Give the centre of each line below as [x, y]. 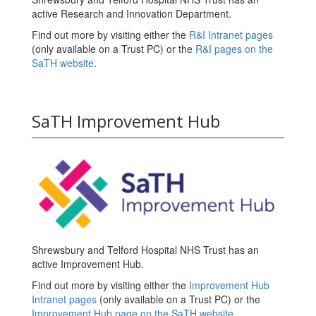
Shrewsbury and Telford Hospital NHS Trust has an [145, 250]
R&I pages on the [234, 49]
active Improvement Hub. [88, 264]
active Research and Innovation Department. [132, 14]
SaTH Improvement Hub [126, 121]
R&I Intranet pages [231, 35]
